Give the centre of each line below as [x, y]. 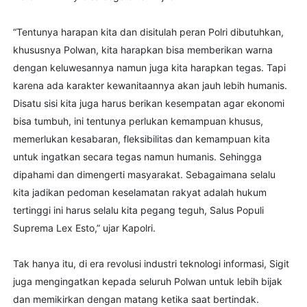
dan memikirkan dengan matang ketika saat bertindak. [136, 299]
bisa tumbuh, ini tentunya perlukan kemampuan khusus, [138, 121]
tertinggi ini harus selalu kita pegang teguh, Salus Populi [138, 210]
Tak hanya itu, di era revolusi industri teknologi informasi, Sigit [151, 264]
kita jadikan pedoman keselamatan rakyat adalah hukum [139, 193]
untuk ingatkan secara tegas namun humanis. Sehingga [137, 157]
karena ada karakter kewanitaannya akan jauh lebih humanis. [150, 86]
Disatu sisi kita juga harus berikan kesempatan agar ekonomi [148, 103]
